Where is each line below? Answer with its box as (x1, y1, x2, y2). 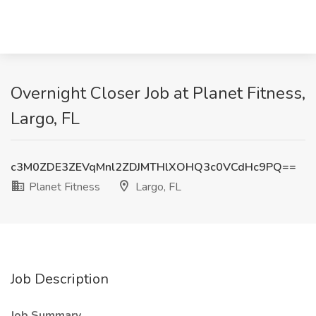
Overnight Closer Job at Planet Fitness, (11, 82, 305, 104)
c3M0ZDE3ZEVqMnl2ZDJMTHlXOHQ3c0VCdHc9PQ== (11, 159, 296, 175)
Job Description (11, 269, 109, 288)
